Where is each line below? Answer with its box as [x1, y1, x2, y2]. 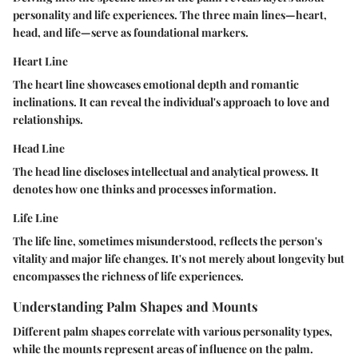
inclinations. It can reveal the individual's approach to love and [13, 94, 329, 110]
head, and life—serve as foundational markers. [13, 25, 249, 41]
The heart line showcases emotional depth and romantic [13, 77, 299, 93]
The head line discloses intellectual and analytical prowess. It [13, 164, 319, 180]
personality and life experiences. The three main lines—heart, [13, 7, 327, 23]
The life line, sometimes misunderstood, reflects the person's [13, 233, 322, 249]
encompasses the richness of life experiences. [13, 268, 244, 284]
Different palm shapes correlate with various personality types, [13, 324, 332, 340]
